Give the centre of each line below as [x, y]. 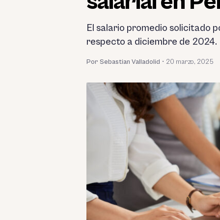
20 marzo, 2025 [190, 62]
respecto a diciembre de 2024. [152, 42]
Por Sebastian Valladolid [123, 62]
